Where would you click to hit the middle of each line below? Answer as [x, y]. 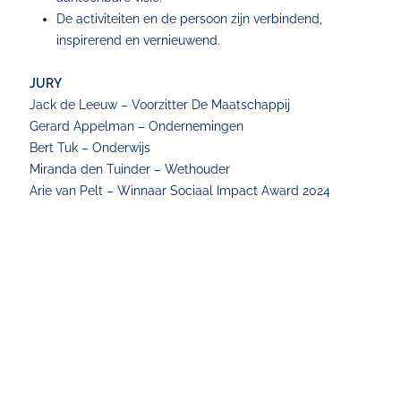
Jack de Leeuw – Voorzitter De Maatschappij [160, 105]
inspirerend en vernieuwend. [139, 40]
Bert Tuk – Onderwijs [90, 148]
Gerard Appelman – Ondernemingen [137, 126]
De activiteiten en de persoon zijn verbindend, [190, 19]
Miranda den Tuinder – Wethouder [130, 169]
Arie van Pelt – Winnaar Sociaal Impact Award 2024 [180, 191]
